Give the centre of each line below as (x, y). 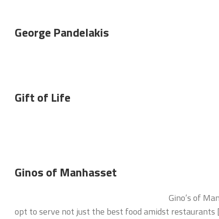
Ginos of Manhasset (66, 172)
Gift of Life (43, 97)
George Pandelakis (62, 32)
